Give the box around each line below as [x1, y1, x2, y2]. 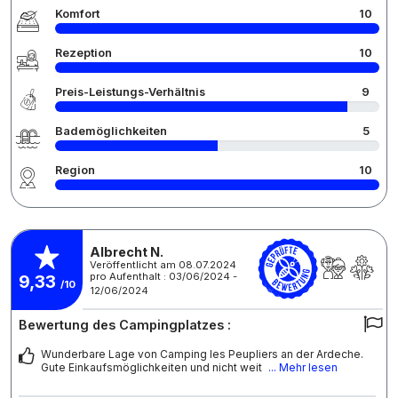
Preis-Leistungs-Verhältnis [55, 84, 205, 99]
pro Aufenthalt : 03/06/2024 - [90, 270, 237, 283]
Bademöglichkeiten [55, 123, 167, 138]
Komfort [55, 6, 99, 20]
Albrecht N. [90, 244, 163, 259]
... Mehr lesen [268, 360, 338, 374]
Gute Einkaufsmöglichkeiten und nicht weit [41, 360, 265, 374]
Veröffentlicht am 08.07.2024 [90, 259, 236, 271]
